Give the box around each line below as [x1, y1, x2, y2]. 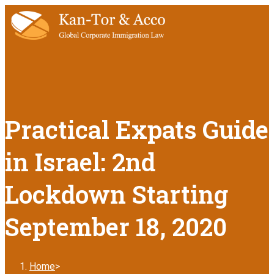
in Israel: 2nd [5, 145, 155, 178]
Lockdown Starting [5, 177, 228, 210]
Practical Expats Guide [5, 113, 268, 146]
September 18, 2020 [5, 210, 227, 243]
